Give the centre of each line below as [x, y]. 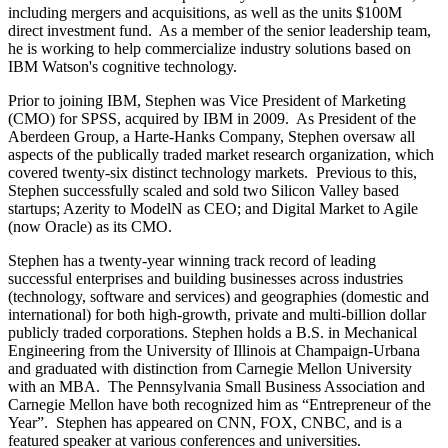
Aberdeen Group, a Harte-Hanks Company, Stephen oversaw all [211, 137]
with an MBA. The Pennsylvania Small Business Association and [216, 387]
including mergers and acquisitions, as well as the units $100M [205, 13]
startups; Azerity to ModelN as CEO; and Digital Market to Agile [213, 209]
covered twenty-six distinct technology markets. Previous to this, [212, 173]
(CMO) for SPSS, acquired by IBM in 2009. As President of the [212, 119]
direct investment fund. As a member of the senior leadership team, [219, 31]
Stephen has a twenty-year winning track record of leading [192, 261]
